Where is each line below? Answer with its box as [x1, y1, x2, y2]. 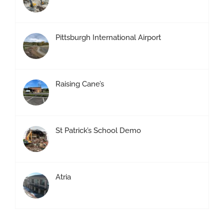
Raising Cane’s [55, 79, 104, 88]
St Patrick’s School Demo [55, 126, 141, 135]
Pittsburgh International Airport [55, 33, 161, 42]
